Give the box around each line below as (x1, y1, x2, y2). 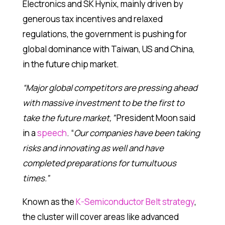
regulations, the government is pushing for (22, 28, 187, 40)
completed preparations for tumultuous (22, 157, 176, 169)
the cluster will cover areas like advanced (22, 211, 179, 223)
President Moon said (115, 112, 195, 124)
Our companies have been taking (73, 127, 200, 139)
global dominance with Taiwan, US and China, (22, 43, 195, 55)
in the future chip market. (22, 58, 119, 70)
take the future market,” (22, 112, 115, 124)
